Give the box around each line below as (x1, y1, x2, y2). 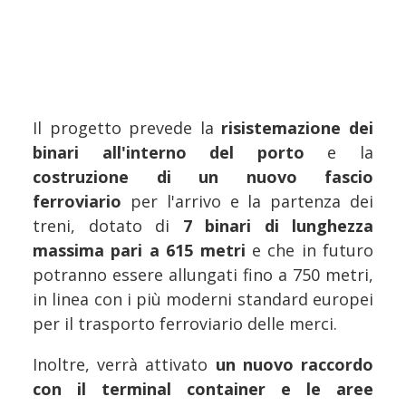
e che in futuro (251, 238, 373, 261)
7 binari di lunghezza (182, 214, 373, 237)
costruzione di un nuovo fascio (33, 165, 373, 188)
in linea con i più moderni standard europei (33, 287, 373, 310)
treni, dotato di (33, 214, 183, 237)
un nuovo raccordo (215, 353, 374, 375)
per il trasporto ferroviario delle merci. (33, 312, 342, 334)
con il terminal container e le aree (33, 377, 373, 400)
